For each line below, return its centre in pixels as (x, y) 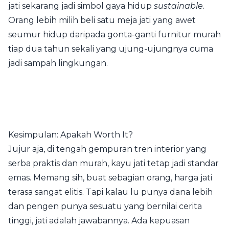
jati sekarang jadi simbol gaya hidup (81, 6)
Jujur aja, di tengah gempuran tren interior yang (107, 149)
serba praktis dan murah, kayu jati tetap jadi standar (113, 164)
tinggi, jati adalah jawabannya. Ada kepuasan (99, 221)
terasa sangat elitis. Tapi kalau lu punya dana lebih (110, 192)
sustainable (178, 6)
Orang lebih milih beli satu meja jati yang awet (102, 20)
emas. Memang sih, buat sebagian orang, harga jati (110, 178)
